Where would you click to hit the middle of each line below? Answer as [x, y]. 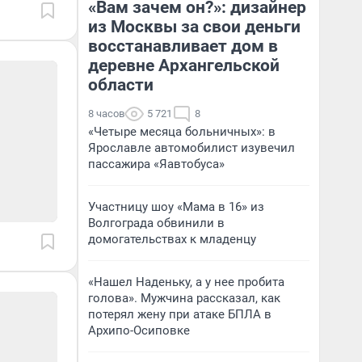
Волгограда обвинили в [156, 223]
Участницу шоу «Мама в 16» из [176, 207]
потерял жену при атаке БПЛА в [180, 314]
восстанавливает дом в [183, 46]
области [121, 85]
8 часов [106, 114]
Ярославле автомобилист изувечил [192, 148]
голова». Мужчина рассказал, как [184, 298]
